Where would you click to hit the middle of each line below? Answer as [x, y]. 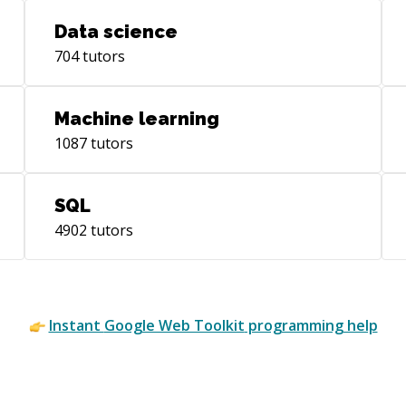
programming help [311, 325]
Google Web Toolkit [174, 325]
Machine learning [136, 119]
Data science [116, 32]
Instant [76, 325]
